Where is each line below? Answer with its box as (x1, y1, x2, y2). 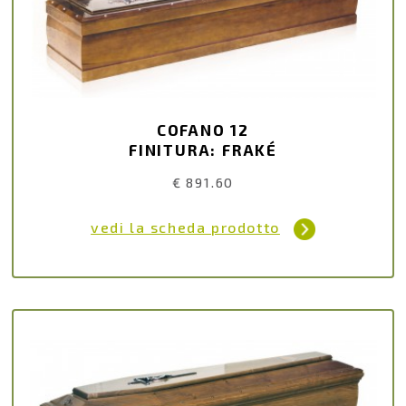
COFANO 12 (156, 120, 250, 139)
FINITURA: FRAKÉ (129, 140, 277, 159)
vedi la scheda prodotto (91, 217, 280, 236)
